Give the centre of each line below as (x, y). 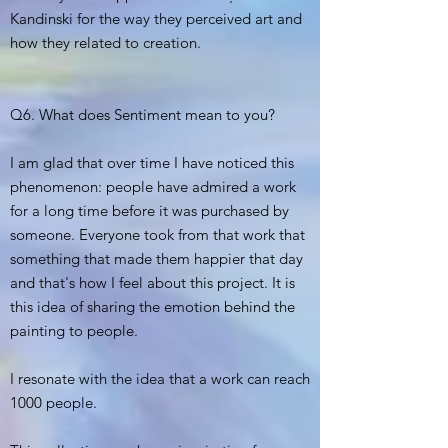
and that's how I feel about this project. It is (152, 283)
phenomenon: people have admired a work (153, 187)
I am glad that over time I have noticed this (152, 163)
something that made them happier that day (156, 259)
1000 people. (53, 403)
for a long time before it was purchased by (149, 211)
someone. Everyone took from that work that (157, 235)
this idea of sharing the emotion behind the (152, 307)
